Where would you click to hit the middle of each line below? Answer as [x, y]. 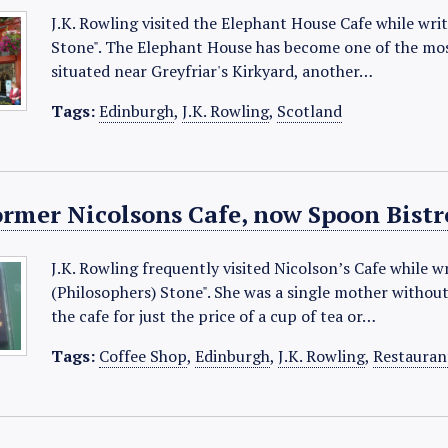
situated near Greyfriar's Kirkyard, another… [212, 71]
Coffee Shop [143, 356]
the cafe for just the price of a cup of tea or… [214, 316]
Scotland [310, 111]
